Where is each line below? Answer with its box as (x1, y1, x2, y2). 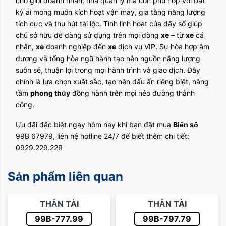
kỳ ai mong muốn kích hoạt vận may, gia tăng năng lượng (16, 8, 205, 16)
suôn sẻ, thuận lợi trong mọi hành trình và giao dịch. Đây (16, 66, 200, 74)
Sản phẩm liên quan (8, 169, 123, 184)
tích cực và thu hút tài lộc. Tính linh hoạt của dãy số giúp (16, 19, 202, 28)
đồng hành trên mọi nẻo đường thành (70, 89, 195, 97)
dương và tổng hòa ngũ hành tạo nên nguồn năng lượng (16, 54, 200, 63)
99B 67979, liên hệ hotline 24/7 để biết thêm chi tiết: (16, 132, 189, 140)
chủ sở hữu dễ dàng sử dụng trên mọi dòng (16, 31, 161, 39)
